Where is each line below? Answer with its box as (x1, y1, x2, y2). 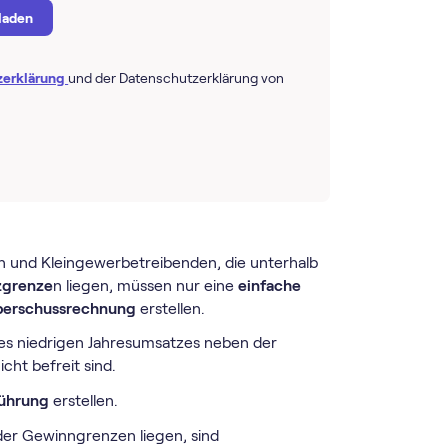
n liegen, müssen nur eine (52, 276, 238, 294)
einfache (237, 276, 301, 294)
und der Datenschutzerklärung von (68, 70, 285, 87)
